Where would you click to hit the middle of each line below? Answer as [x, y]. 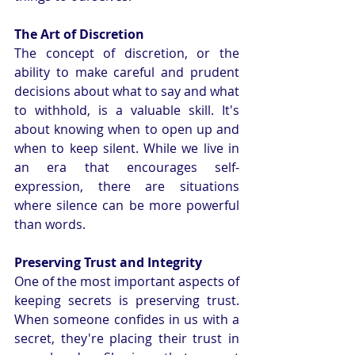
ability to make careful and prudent [127, 73]
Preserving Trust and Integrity [108, 263]
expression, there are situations [127, 187]
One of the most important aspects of [127, 282]
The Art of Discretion [79, 34]
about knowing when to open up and [127, 130]
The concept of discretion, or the [127, 53]
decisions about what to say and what [127, 92]
